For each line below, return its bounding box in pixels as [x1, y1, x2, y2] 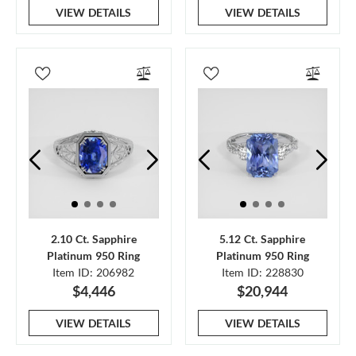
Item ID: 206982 [52, 265, 135, 279]
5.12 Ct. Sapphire [219, 231, 306, 246]
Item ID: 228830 [221, 265, 304, 279]
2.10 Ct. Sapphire [50, 231, 137, 246]
